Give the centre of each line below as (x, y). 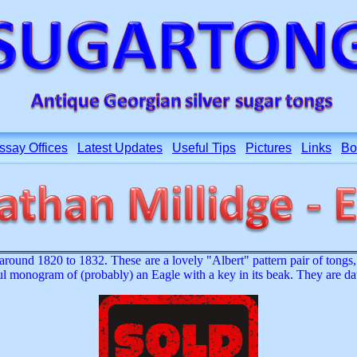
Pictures (269, 148)
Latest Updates (120, 148)
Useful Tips (204, 148)
